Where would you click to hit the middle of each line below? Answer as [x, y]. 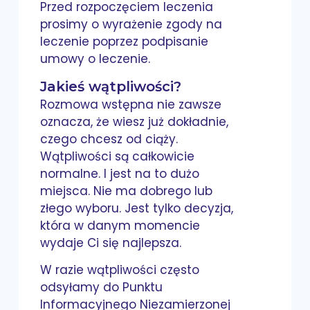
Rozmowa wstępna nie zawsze [131, 104]
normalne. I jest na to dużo [120, 173]
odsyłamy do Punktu [102, 288]
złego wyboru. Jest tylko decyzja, [137, 208]
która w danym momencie [120, 225]
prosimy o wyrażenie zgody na [131, 24]
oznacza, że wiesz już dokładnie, [135, 121]
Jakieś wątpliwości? [111, 87]
